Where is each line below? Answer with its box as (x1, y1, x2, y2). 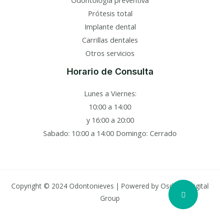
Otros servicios (85, 48, 135, 58)
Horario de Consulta (66, 65, 154, 77)
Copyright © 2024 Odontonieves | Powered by (11, 181, 161, 191)
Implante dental (84, 21, 136, 31)
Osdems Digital (161, 181, 209, 191)
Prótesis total (87, 8, 133, 18)
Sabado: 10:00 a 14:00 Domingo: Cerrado (43, 128, 177, 138)
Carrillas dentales (82, 34, 138, 45)
